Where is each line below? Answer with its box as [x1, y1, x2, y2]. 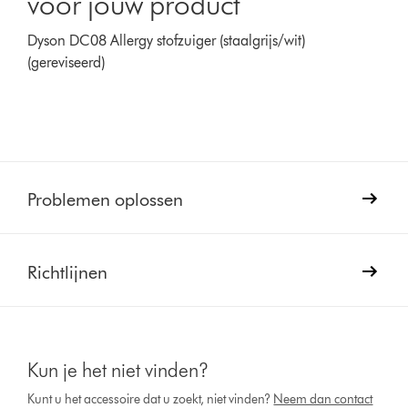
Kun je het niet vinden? [27, 357, 209, 382]
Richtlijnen [27, 260, 108, 283]
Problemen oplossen [27, 188, 184, 210]
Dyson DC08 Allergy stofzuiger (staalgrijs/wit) [27, 31, 306, 49]
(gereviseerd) [27, 53, 106, 71]
